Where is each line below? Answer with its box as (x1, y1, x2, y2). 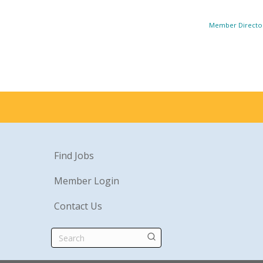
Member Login (54, 174, 119, 188)
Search (146, 230, 176, 244)
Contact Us (54, 200, 102, 213)
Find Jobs (54, 149, 94, 163)
